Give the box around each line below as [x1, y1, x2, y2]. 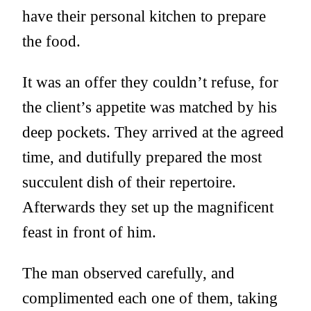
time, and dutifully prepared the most [22, 148, 262, 167]
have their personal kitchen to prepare [22, 7, 266, 26]
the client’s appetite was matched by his [22, 98, 277, 117]
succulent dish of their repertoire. [22, 173, 236, 192]
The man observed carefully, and [22, 264, 235, 283]
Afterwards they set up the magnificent [22, 198, 274, 217]
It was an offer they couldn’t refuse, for [22, 73, 278, 92]
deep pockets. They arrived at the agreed [22, 123, 284, 142]
